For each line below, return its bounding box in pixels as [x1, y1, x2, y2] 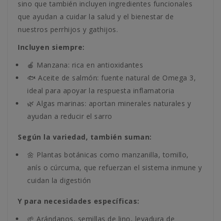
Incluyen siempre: [18, 42, 85, 52]
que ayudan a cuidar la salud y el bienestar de [18, 12, 174, 21]
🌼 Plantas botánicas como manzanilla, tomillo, [27, 150, 189, 159]
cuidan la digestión [27, 176, 91, 185]
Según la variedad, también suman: [18, 132, 152, 142]
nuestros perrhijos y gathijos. [18, 25, 118, 34]
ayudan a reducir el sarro [27, 111, 112, 121]
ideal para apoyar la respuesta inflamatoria [27, 86, 175, 95]
